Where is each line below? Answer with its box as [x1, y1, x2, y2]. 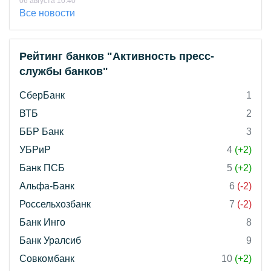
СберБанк [19, 90, 65, 100]
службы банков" [19, 65, 108, 77]
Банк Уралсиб [19, 235, 81, 246]
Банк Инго [19, 217, 65, 227]
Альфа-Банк [19, 181, 74, 191]
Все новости [19, 8, 75, 18]
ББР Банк [19, 126, 64, 137]
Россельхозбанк [19, 199, 91, 209]
